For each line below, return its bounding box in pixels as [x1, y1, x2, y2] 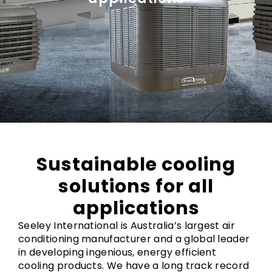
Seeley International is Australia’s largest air [18, 219, 236, 233]
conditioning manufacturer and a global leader [18, 232, 250, 246]
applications [72, 195, 200, 221]
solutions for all [58, 174, 214, 199]
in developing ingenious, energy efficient [18, 245, 217, 259]
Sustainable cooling [36, 152, 236, 177]
